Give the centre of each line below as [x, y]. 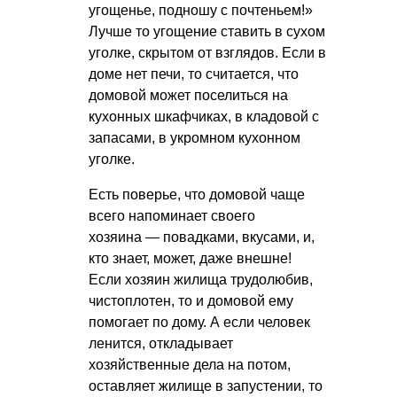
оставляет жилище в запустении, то [206, 386]
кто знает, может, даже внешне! [190, 259]
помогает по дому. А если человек [199, 323]
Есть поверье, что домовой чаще [197, 195]
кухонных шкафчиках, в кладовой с [204, 117]
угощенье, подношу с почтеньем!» [201, 11]
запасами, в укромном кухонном [195, 138]
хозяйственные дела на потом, [190, 365]
